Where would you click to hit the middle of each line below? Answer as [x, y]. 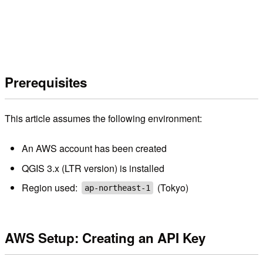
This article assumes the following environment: [103, 118]
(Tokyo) [172, 187]
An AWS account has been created [94, 149]
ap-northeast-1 [117, 188]
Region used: [50, 187]
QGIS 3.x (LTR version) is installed [93, 168]
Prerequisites [46, 82]
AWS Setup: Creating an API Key [105, 238]
